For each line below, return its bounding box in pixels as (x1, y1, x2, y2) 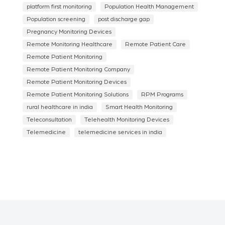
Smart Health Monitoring (105, 103, 173, 110)
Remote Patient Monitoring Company (26, 66, 130, 72)
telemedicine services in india (78, 129, 162, 135)
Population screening (26, 16, 85, 22)
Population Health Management (104, 3, 194, 10)
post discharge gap (97, 16, 150, 22)
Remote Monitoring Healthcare (26, 41, 113, 47)
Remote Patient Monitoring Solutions (26, 91, 129, 97)
